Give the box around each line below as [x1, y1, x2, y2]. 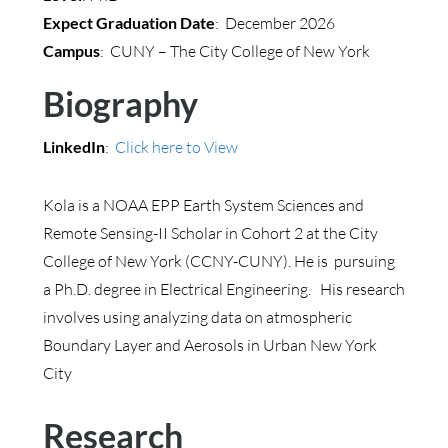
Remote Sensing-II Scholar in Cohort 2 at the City [42, 223, 378, 243]
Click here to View [114, 137, 238, 157]
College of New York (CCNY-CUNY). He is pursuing [42, 251, 395, 271]
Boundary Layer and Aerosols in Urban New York [42, 335, 377, 355]
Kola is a [42, 195, 103, 215]
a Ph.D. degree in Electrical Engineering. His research [42, 279, 405, 299]
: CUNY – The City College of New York [99, 41, 370, 61]
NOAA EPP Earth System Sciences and [102, 195, 364, 215]
